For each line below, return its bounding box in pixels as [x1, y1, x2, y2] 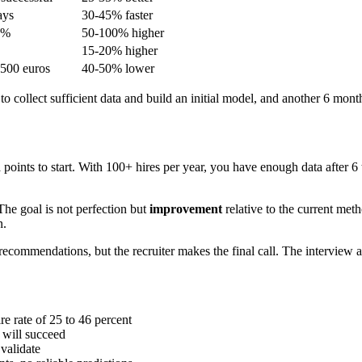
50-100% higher [82, 26, 164, 40]
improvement [149, 202, 222, 217]
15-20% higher [82, 44, 158, 58]
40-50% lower [82, 61, 154, 76]
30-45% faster [82, 8, 153, 23]
